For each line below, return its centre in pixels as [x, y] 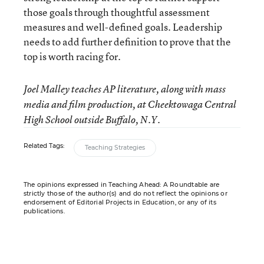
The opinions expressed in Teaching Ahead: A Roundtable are [122, 185]
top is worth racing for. [72, 56]
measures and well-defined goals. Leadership [123, 27]
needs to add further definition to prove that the [127, 42]
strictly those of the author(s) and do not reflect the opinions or [126, 194]
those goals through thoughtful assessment [117, 12]
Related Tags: [44, 146]
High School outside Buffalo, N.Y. [92, 120]
